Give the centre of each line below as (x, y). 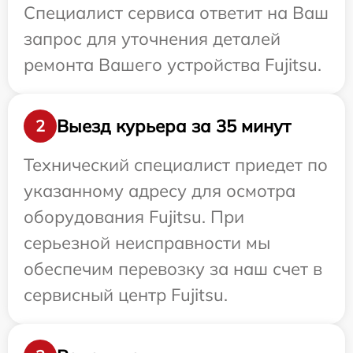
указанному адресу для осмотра (160, 191)
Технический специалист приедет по (176, 165)
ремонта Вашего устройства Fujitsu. (173, 65)
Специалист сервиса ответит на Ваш (176, 13)
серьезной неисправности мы (147, 243)
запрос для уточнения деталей (152, 39)
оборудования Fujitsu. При (134, 217)
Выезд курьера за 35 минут (174, 126)
